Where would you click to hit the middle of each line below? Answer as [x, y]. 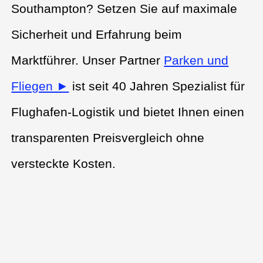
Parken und [196, 60]
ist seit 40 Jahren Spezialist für [157, 86]
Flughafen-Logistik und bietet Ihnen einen [128, 112]
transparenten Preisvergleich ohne [108, 138]
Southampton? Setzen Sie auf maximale [124, 9]
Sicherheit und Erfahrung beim [97, 35]
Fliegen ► [40, 86]
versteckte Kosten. [64, 164]
